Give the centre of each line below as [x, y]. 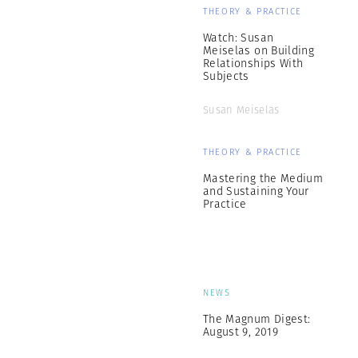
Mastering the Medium [263, 178]
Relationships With [253, 63]
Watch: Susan [239, 38]
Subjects [226, 76]
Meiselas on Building [259, 50]
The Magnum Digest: [257, 319]
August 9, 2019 [241, 332]
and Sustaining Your [256, 191]
